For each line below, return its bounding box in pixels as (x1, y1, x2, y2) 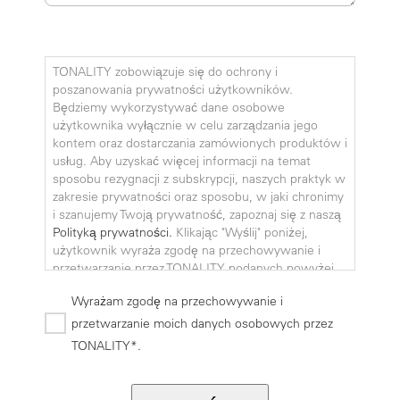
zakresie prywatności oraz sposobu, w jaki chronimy (53, 188, 344, 205)
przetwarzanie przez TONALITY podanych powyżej (53, 260, 334, 277)
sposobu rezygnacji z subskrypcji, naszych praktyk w (53, 171, 346, 187)
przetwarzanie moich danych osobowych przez (71, 314, 333, 331)
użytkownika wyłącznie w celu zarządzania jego (53, 117, 318, 134)
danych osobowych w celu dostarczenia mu (53, 278, 298, 295)
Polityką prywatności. (53, 224, 172, 241)
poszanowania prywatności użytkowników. (53, 81, 293, 98)
